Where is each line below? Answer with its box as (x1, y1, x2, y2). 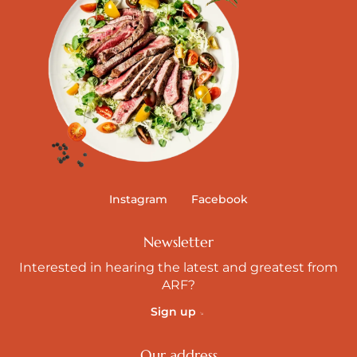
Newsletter (143, 232, 214, 251)
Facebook (191, 191, 248, 206)
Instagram (109, 191, 167, 206)
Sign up (150, 304, 196, 319)
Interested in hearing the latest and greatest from (19, 259, 338, 275)
